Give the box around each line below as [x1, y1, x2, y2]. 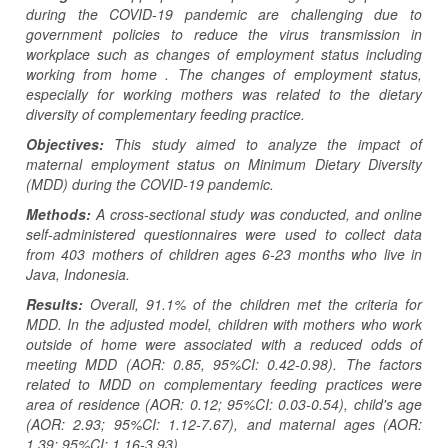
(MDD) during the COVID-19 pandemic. [26, 174, 274, 195]
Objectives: [26, 134, 115, 155]
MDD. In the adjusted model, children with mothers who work [26, 314, 422, 335]
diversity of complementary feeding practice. [26, 104, 305, 125]
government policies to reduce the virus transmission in [26, 24, 422, 45]
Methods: [26, 204, 97, 225]
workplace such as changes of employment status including [26, 44, 422, 65]
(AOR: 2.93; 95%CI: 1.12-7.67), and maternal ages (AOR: [26, 414, 422, 435]
